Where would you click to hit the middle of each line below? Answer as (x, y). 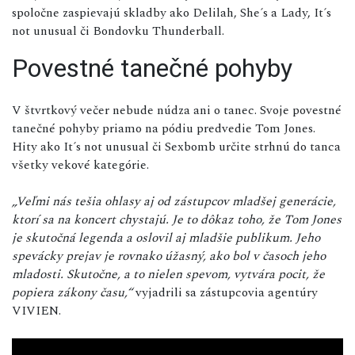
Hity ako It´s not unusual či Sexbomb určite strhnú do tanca (176, 146)
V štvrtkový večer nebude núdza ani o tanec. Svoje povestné (177, 110)
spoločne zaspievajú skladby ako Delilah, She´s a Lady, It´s (172, 12)
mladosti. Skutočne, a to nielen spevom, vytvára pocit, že (168, 274)
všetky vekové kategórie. (80, 164)
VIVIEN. (36, 310)
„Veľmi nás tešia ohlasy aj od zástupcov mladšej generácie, (174, 201)
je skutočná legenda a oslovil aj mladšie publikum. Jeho (166, 237)
